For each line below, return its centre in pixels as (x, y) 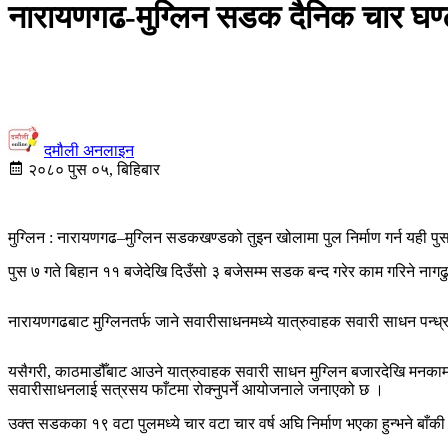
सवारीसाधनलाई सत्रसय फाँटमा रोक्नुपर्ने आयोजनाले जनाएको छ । (196, 389)
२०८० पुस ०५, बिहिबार (92, 169)
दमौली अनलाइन (89, 150)
